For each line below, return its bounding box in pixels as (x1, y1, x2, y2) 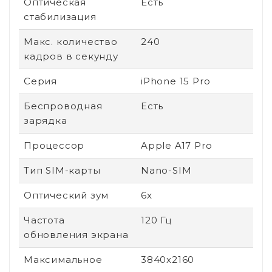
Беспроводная (24, 100, 103, 112)
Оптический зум (24, 189, 109, 201)
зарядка (24, 114, 67, 126)
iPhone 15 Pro (141, 75, 211, 87)
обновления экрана (24, 228, 129, 240)
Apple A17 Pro (141, 139, 212, 151)
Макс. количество (24, 35, 118, 47)
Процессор (24, 139, 85, 151)
